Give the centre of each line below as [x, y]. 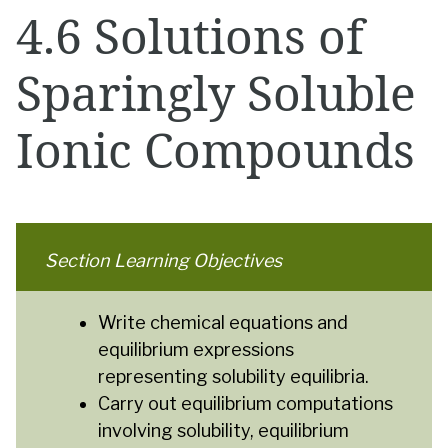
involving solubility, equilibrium [223, 431]
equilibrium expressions [195, 350]
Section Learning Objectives [163, 261]
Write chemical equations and [222, 323]
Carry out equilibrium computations [245, 404]
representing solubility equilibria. [233, 377]
